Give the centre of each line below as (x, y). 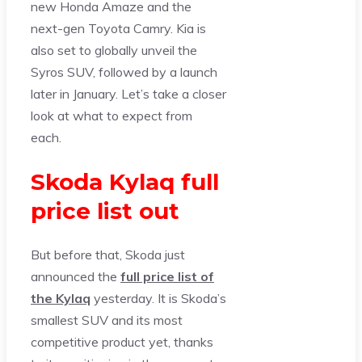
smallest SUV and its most (107, 320)
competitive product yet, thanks (122, 342)
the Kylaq (61, 299)
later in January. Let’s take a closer (128, 93)
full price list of (167, 277)
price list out (105, 211)
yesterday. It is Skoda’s (158, 299)
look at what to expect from (112, 115)
